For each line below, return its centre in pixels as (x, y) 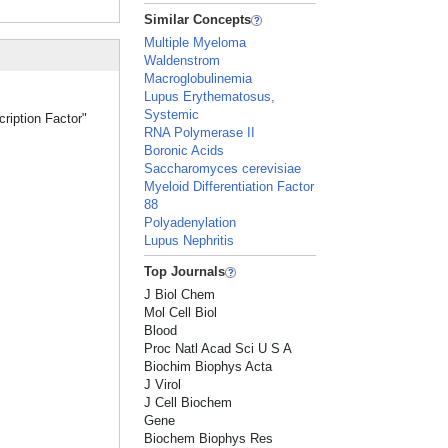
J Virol (163, 384)
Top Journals (185, 271)
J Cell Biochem (188, 402)
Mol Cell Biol (181, 312)
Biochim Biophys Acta (208, 366)
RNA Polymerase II (200, 132)
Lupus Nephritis (189, 240)
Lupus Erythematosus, (210, 96)
